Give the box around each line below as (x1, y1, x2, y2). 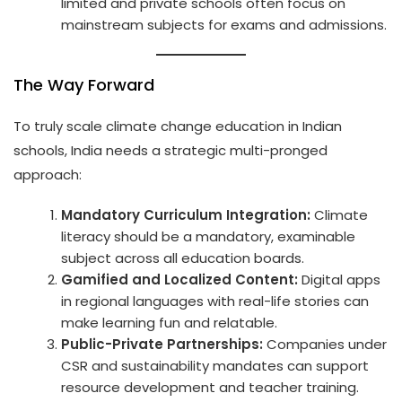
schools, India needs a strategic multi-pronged (13, 140, 328, 160)
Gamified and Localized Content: (61, 269, 299, 289)
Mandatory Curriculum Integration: (61, 205, 311, 224)
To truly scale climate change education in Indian (13, 116, 342, 135)
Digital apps (298, 269, 381, 289)
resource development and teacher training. (61, 377, 360, 397)
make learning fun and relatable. (61, 312, 278, 332)
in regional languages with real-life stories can (61, 291, 370, 310)
